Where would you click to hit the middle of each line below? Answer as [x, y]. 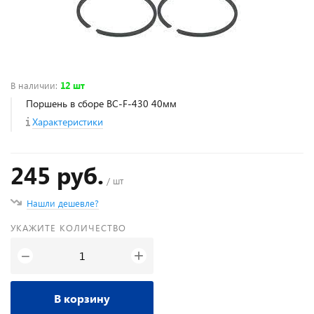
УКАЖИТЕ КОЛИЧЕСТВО [68, 227]
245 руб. [57, 175]
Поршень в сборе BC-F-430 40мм [101, 103]
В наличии [33, 85]
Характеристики [68, 122]
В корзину [82, 298]
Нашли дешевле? [63, 203]
